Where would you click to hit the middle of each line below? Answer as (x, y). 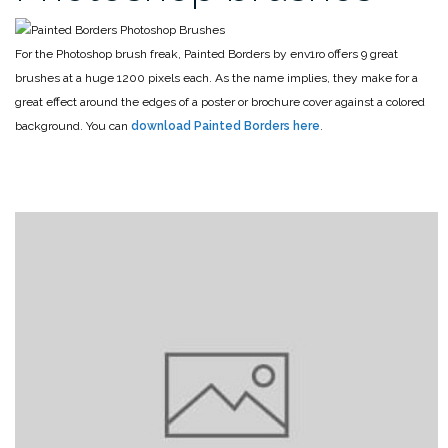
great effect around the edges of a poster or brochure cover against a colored (220, 101)
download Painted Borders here (225, 125)
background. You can (73, 125)
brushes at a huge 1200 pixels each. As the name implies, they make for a (216, 77)
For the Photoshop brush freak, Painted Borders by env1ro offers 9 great (206, 53)
